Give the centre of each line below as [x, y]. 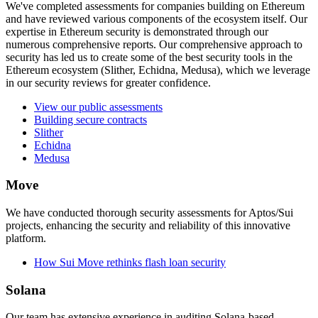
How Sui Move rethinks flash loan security [130, 262]
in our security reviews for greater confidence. [108, 82]
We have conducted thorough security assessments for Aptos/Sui [149, 212]
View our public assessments [98, 106]
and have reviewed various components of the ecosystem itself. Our [157, 18]
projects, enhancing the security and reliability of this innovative [148, 225]
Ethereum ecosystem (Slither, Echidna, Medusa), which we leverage [158, 70]
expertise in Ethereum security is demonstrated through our [137, 31]
